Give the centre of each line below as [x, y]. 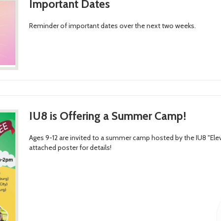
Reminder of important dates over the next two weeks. [112, 26]
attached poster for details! [70, 148]
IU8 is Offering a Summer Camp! [108, 116]
